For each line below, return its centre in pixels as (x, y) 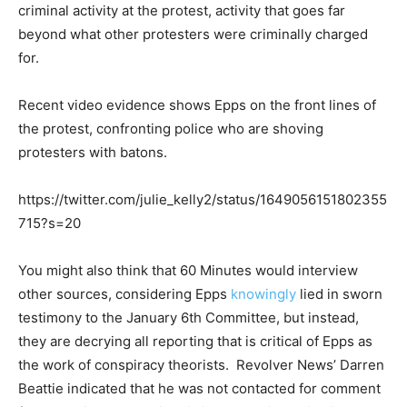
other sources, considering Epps (124, 293)
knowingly (263, 293)
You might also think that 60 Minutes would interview (188, 270)
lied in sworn (339, 293)
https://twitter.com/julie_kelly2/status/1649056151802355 (203, 199)
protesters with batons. (93, 152)
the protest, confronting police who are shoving (171, 128)
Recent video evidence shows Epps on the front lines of (197, 104)
